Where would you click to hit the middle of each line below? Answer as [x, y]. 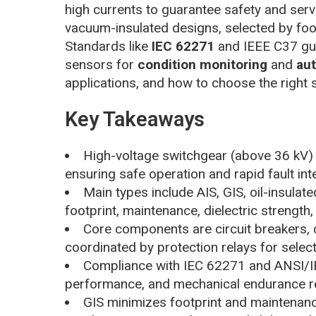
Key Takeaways [135, 119]
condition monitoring [202, 64]
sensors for [101, 64]
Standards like [108, 46]
